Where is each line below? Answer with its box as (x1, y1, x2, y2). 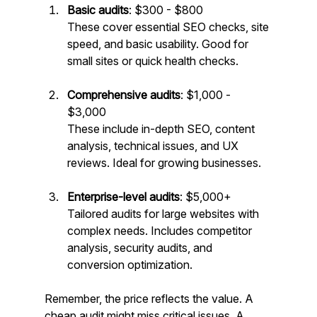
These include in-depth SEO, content (67, 122, 258, 137)
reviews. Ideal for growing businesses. (67, 156, 261, 171)
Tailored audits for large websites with (67, 207, 262, 221)
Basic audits (67, 3, 129, 18)
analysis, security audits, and (67, 241, 215, 255)
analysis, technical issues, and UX (67, 139, 241, 154)
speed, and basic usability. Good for (67, 37, 251, 52)
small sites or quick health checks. (67, 54, 238, 69)
